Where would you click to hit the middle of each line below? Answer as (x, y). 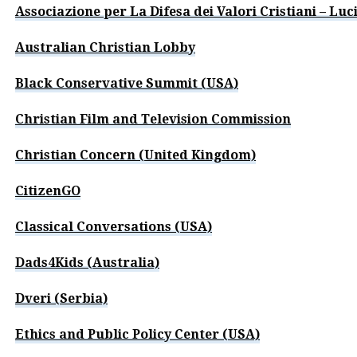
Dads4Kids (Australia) (87, 262)
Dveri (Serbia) (61, 298)
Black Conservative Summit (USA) (127, 83)
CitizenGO (48, 190)
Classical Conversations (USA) (114, 226)
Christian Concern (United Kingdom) (135, 155)
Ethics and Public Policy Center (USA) (137, 334)
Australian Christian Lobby (105, 47)
